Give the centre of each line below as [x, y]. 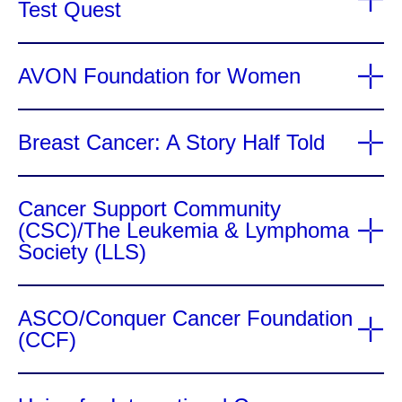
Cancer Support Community [149, 209]
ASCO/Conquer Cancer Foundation [185, 318]
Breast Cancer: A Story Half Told [171, 142]
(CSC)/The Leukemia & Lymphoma [184, 230]
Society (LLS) [82, 252]
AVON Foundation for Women [159, 76]
